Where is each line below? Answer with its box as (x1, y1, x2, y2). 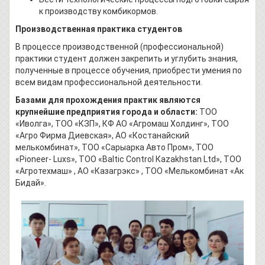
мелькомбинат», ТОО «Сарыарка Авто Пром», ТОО (15, 142, 214, 152)
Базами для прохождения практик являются (15, 95, 201, 105)
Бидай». (15, 177, 46, 188)
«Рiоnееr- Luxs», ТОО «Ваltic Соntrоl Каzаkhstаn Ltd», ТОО (15, 154, 241, 164)
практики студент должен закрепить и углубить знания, (15, 53, 238, 63)
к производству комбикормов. (39, 6, 158, 16)
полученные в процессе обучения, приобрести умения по (15, 65, 242, 75)
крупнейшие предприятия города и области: (15, 106, 199, 117)
